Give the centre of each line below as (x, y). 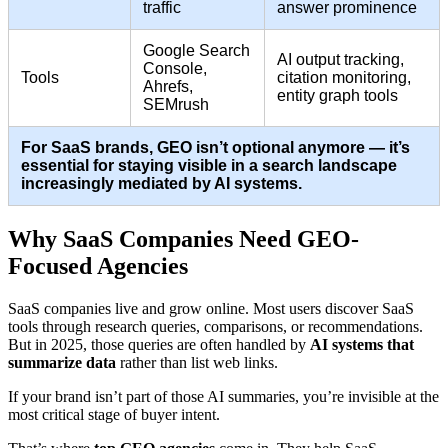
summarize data (62, 362)
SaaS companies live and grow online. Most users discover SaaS (211, 308)
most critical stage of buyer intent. (114, 414)
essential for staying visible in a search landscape (209, 166)
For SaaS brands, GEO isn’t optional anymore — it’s (215, 148)
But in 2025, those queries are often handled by (159, 344)
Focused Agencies (98, 266)
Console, (175, 69)
